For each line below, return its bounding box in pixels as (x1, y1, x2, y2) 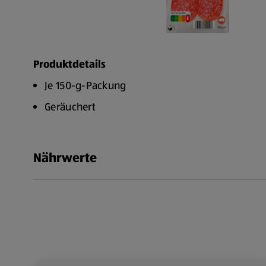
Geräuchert (45, 99, 96, 115)
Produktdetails (33, 56, 106, 72)
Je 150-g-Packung (45, 78, 126, 93)
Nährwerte (33, 148, 97, 167)
